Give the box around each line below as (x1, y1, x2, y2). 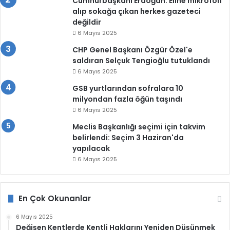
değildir (72, 17, 101, 28)
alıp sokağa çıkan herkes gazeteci (72, 6, 201, 17)
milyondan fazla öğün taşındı (72, 94, 182, 105)
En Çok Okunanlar (18, 193, 91, 204)
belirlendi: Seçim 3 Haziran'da (72, 132, 184, 143)
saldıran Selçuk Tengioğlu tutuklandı (72, 55, 210, 66)
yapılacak (72, 143, 110, 154)
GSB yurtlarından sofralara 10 (72, 83, 183, 94)
